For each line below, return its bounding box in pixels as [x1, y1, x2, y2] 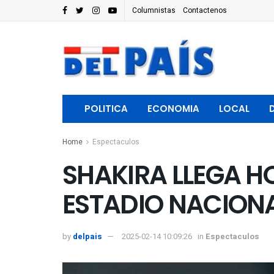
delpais [73, 231, 102, 243]
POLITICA [84, 102, 128, 115]
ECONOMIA [147, 102, 199, 115]
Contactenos [183, 5, 227, 16]
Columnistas [132, 5, 176, 16]
